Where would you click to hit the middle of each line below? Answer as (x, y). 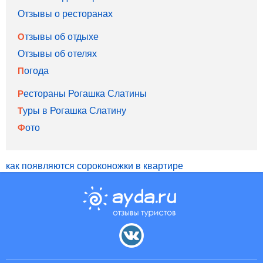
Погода (36, 70)
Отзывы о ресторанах (65, 13)
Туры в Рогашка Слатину (75, 110)
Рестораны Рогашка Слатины (85, 93)
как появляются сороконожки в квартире (95, 165)
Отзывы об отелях (57, 53)
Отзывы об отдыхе (62, 36)
